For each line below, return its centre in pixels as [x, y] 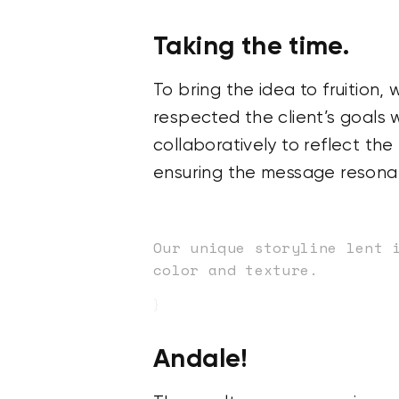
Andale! [201, 359]
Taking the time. [252, 46]
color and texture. [236, 270]
